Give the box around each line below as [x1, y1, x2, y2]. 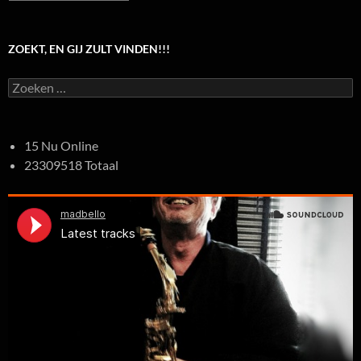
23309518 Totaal [24, 157, 118, 173]
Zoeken [7, 77, 44, 92]
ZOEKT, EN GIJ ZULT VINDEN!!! [8, 42, 170, 56]
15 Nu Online [24, 138, 98, 154]
